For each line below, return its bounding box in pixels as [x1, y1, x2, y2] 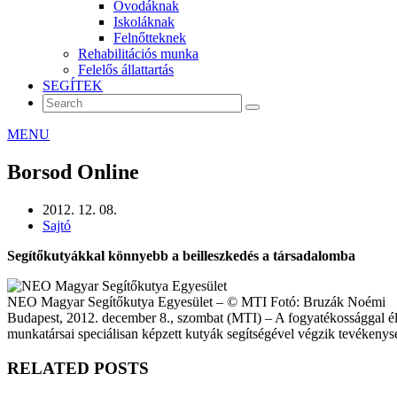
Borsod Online [7, 160, 139, 183]
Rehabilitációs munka [78, 46, 198, 61]
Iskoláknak [113, 14, 175, 29]
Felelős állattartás [78, 62, 174, 77]
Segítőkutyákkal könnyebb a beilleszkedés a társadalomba [7, 247, 355, 263]
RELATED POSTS [7, 358, 149, 378]
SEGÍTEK [43, 78, 103, 93]
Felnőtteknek [113, 30, 186, 45]
